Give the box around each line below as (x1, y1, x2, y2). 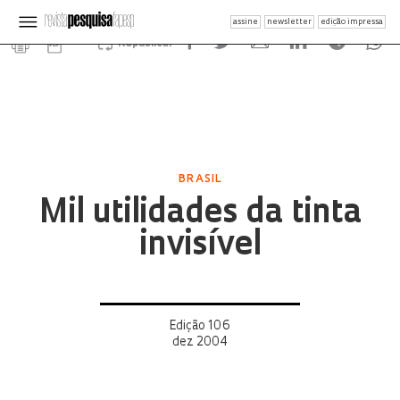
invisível (139, 230, 261, 262)
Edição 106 (170, 321, 230, 332)
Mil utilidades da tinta (38, 198, 362, 230)
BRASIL (178, 174, 222, 185)
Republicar (117, 38, 173, 49)
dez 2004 (172, 337, 228, 348)
